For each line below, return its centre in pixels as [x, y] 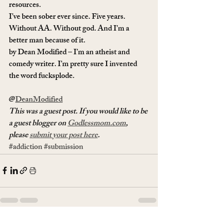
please [19, 136]
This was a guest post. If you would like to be [79, 112]
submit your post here [64, 136]
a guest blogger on [38, 124]
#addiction [26, 147]
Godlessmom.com [97, 124]
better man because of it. [47, 41]
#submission [64, 147]
